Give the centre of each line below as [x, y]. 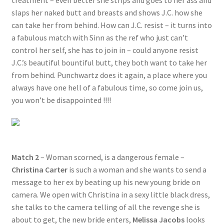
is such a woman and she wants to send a [137, 169]
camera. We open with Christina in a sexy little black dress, [110, 194]
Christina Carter [40, 169]
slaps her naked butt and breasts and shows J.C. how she [107, 13]
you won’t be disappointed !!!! [61, 100]
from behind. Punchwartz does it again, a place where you [109, 75]
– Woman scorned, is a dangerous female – [111, 157]
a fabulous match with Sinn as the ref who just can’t [99, 38]
